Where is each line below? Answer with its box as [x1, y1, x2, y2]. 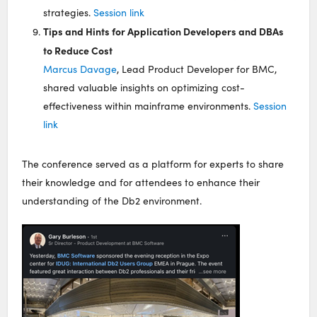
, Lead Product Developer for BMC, [117, 62, 277, 76]
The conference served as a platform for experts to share [22, 156, 284, 171]
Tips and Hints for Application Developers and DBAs [43, 23, 284, 38]
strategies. [43, 5, 94, 19]
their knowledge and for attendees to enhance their [22, 175, 260, 189]
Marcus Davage [43, 62, 117, 76]
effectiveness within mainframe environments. [43, 98, 254, 113]
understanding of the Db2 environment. [22, 193, 202, 207]
